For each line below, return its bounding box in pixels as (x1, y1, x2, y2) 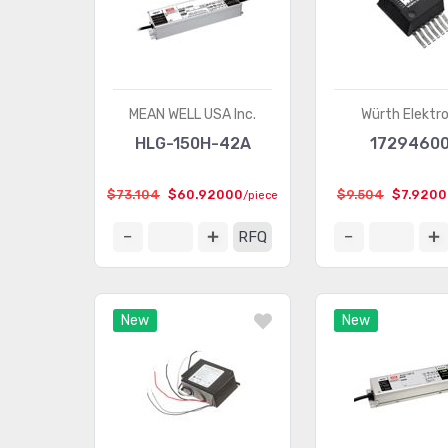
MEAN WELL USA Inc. (129, 106, 257, 123)
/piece (243, 189, 279, 202)
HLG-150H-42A (134, 134, 251, 153)
